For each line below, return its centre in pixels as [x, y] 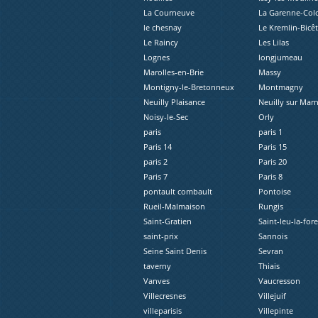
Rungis [270, 207]
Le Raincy [161, 43]
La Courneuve [169, 13]
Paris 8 [270, 177]
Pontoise [274, 192]
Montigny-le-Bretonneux [189, 87]
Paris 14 [158, 147]
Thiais [269, 266]
